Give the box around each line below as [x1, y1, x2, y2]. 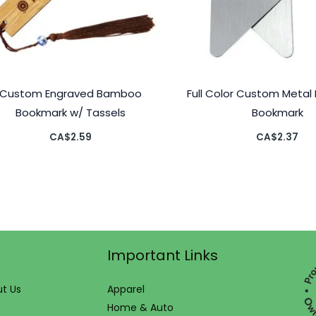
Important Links [107, 245, 218, 266]
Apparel [107, 282, 145, 297]
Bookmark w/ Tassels [15, 104, 126, 120]
